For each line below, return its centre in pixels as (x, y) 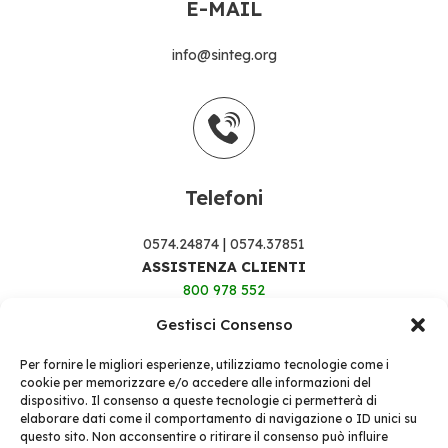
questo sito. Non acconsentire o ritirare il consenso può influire (204, 436)
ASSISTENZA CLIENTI (224, 267)
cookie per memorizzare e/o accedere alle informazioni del (195, 382)
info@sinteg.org (224, 55)
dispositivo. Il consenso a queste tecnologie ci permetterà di (198, 400)
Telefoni (224, 198)
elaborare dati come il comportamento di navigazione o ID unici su (218, 418)
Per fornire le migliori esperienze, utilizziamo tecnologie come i (204, 364)
